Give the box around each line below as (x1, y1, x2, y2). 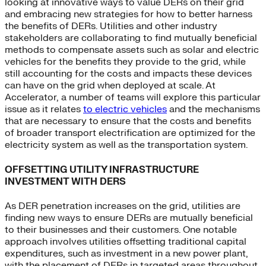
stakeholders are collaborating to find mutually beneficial (5, 32, 257, 45)
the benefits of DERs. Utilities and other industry (5, 20, 217, 33)
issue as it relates (5, 103, 83, 116)
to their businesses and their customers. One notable (5, 223, 237, 236)
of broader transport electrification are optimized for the (5, 127, 255, 140)
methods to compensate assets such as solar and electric (5, 44, 259, 56)
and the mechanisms (167, 103, 260, 116)
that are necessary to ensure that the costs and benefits (5, 115, 251, 128)
